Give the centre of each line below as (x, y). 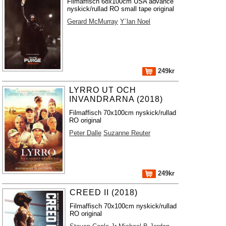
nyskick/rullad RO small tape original (121, 9)
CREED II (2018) (103, 192)
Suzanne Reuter (127, 133)
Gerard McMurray (93, 21)
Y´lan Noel (135, 21)
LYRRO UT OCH (103, 90)
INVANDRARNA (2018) (116, 99)
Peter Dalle (86, 133)
